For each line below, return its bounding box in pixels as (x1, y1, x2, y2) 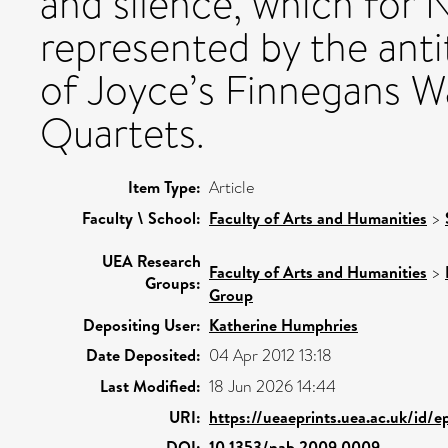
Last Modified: (100, 374, 201, 397)
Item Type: (128, 175, 201, 198)
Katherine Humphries (209, 313, 358, 336)
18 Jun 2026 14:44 (209, 374, 336, 398)
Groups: (145, 271, 201, 294)
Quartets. (40, 104, 205, 162)
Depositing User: (83, 313, 201, 336)
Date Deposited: (86, 343, 201, 366)
